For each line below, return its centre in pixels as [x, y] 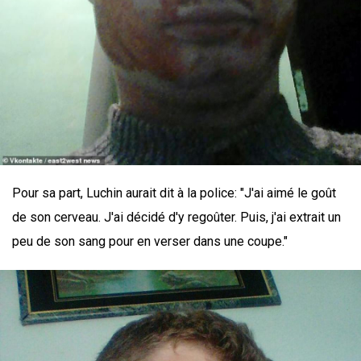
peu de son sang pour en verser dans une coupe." [150, 241]
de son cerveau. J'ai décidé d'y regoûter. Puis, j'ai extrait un [176, 217]
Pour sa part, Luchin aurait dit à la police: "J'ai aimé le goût [174, 193]
